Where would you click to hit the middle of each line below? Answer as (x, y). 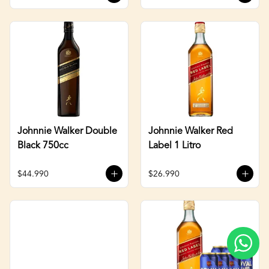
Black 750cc (43, 146)
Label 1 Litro (174, 146)
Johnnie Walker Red (191, 131)
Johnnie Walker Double (67, 131)
